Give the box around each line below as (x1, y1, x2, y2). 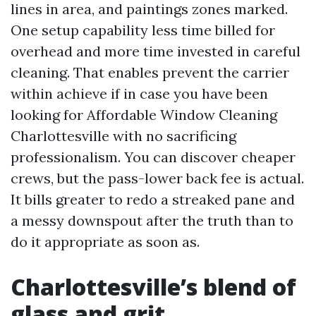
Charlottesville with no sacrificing (11, 126, 236, 145)
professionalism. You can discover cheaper (11, 147, 296, 166)
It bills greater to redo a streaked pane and (11, 190, 295, 208)
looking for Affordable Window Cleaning (11, 105, 277, 123)
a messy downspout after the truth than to (11, 211, 293, 229)
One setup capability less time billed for (11, 20, 275, 39)
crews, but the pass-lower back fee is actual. (11, 169, 304, 187)
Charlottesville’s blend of (11, 271, 296, 302)
